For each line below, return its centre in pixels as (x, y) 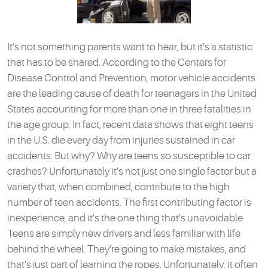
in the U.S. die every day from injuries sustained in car (121, 141)
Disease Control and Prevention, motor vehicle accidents (131, 78)
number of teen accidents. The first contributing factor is (129, 203)
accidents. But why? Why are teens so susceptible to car (129, 156)
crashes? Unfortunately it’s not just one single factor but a (132, 172)
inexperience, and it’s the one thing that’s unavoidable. (126, 218)
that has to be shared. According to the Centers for (117, 63)
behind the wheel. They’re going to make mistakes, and (127, 249)
